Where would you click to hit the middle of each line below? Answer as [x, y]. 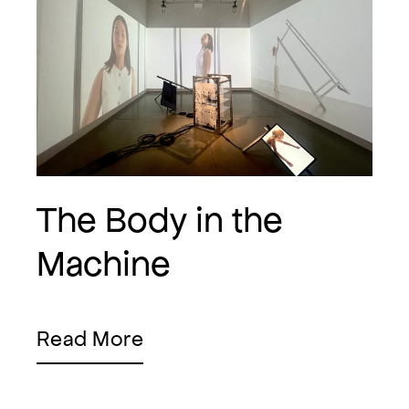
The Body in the [160, 220]
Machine [104, 264]
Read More [90, 339]
